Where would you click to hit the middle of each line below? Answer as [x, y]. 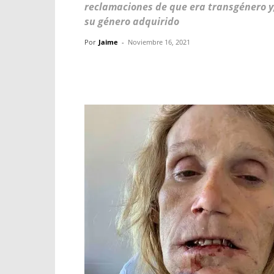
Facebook [129, 69]
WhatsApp [253, 69]
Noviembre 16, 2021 [159, 42]
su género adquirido [132, 21]
